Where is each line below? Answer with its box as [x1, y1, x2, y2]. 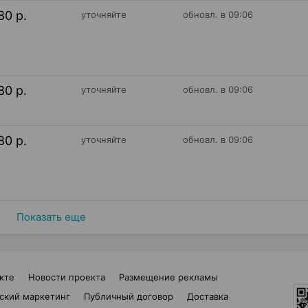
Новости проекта [28, 272, 105, 283]
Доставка [186, 291, 228, 302]
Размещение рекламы [119, 272, 218, 283]
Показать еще [16, 210, 86, 223]
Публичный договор [83, 291, 173, 302]
